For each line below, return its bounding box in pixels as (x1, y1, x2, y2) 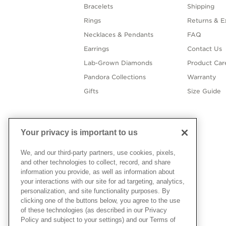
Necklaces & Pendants (84, 31, 154, 39)
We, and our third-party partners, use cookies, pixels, (21, 148, 176, 156)
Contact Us (187, 45, 222, 53)
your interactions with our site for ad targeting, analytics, (21, 177, 185, 185)
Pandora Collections (84, 73, 146, 81)
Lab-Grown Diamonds (84, 59, 153, 67)
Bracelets (84, 3, 114, 11)
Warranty (187, 73, 216, 81)
